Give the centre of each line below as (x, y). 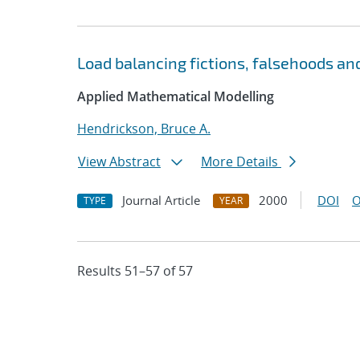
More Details (241, 162)
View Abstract (119, 162)
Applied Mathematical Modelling (176, 96)
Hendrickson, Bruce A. (144, 129)
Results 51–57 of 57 (135, 271)
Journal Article (161, 200)
